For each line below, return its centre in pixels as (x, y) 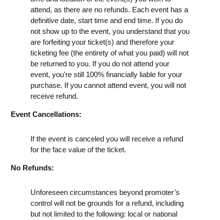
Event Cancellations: (46, 114)
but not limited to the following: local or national (104, 214)
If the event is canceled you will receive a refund (107, 138)
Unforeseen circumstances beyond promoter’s (105, 192)
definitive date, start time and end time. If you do (107, 20)
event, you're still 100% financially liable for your (106, 74)
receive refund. (54, 96)
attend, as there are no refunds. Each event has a (109, 9)
